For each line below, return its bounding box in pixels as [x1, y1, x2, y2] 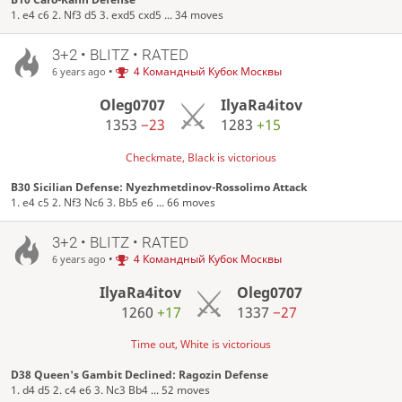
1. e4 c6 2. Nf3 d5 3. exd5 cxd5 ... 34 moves [11, 6, 224, 22]
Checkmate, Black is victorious [126, 149, 276, 165]
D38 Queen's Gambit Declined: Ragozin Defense [11, 366, 269, 382]
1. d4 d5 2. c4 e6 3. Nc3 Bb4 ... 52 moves [11, 381, 211, 398]
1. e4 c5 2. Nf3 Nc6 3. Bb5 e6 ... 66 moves [11, 194, 216, 210]
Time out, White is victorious [131, 336, 271, 353]
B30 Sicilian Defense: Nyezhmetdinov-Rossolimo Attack [11, 179, 308, 195]
